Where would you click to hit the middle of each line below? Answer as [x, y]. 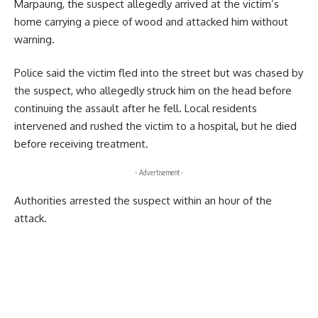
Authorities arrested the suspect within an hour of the [143, 201]
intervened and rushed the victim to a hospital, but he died [155, 126]
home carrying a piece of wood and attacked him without [151, 21]
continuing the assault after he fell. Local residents [136, 109]
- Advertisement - [159, 172]
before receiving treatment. [81, 144]
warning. [34, 39]
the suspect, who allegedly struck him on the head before [153, 91]
